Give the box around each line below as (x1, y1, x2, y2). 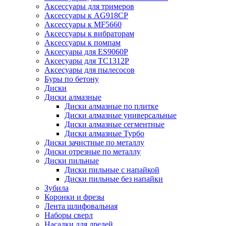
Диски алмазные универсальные (65, 111, 177, 120)
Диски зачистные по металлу (44, 138, 144, 147)
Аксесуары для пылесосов (44, 66, 135, 74)
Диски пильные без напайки (65, 175, 163, 183)
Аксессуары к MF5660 (44, 20, 122, 29)
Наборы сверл (44, 211, 93, 219)
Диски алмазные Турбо (65, 129, 144, 138)
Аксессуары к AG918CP (44, 11, 128, 20)
